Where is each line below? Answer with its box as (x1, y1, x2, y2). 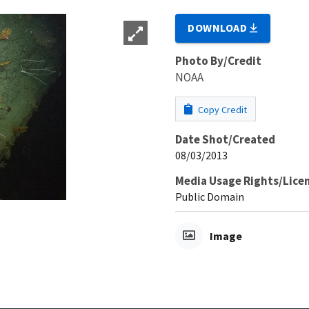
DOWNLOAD (188, 20, 250, 34)
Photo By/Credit (175, 52, 261, 68)
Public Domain (175, 189, 244, 203)
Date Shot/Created (175, 131, 275, 147)
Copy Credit (196, 103, 247, 116)
